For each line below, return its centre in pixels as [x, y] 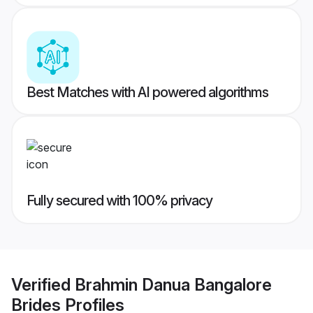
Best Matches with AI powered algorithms [147, 93]
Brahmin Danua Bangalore [173, 284]
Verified [43, 284]
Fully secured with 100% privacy [119, 201]
